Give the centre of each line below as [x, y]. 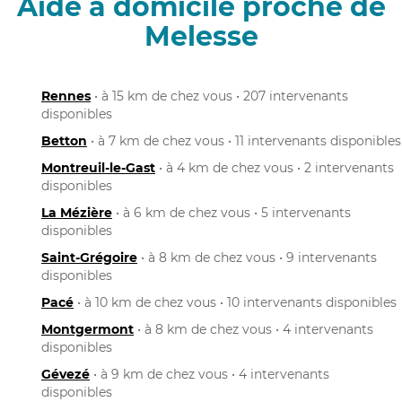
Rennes [66, 96]
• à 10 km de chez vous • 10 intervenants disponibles [235, 302]
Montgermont [87, 329]
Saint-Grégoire [89, 257]
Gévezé [66, 374]
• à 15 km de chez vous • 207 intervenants [219, 96]
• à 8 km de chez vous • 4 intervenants [253, 329]
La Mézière [77, 212]
